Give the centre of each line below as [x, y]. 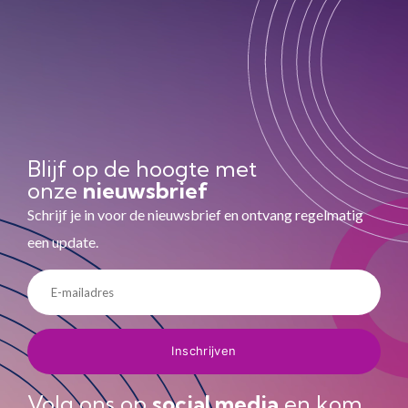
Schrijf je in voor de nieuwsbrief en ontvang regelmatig [195, 215]
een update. [63, 242]
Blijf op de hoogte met [142, 169]
